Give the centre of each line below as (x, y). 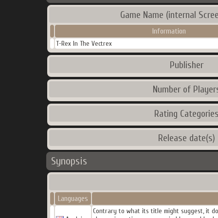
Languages (73, 199)
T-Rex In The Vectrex (84, 44)
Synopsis (69, 161)
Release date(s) (187, 138)
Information (169, 31)
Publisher (187, 65)
